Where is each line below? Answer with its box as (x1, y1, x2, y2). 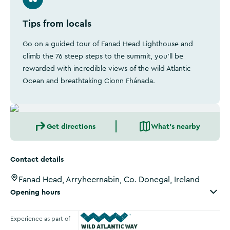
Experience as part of (10, 215, 70, 222)
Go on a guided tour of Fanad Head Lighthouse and (23, 41, 193, 48)
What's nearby (151, 122, 200, 131)
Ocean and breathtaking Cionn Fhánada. (23, 78, 155, 85)
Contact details (10, 155, 64, 164)
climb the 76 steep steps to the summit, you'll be (23, 53, 183, 60)
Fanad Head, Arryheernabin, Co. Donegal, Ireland (18, 176, 200, 184)
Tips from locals (23, 17, 91, 29)
